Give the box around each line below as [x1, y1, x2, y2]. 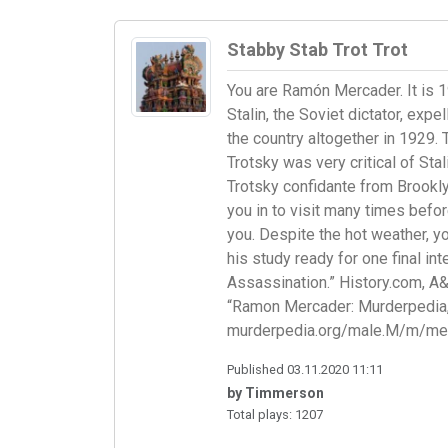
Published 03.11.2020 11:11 [227, 362, 383, 378]
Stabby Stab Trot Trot [227, 39, 408, 61]
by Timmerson [227, 385, 324, 402]
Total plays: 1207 [227, 407, 323, 423]
